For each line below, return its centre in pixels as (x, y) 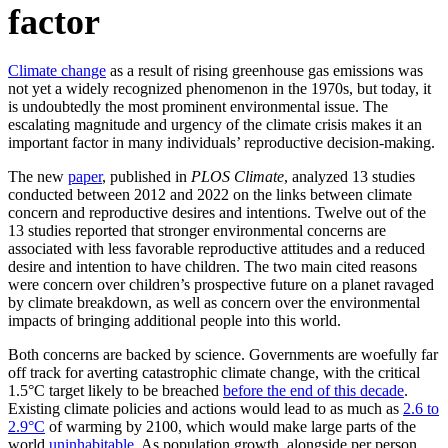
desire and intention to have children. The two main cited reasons (212, 267)
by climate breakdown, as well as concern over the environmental (214, 303)
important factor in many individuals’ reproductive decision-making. (221, 143)
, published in (146, 177)
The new (38, 177)
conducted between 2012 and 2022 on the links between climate (210, 195)
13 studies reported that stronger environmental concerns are (197, 231)
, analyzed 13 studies (349, 177)
